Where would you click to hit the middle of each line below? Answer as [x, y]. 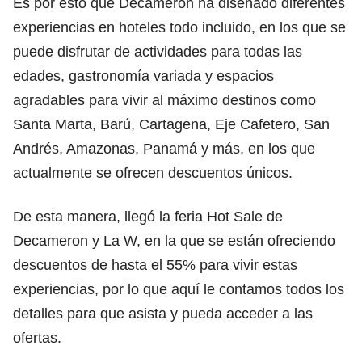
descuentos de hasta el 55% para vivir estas [155, 265]
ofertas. [37, 337]
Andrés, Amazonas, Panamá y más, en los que [164, 148]
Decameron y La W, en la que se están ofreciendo [174, 240]
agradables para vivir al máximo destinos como [164, 100]
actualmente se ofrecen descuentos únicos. [153, 173]
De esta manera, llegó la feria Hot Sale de [148, 216]
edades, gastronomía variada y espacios [143, 76]
